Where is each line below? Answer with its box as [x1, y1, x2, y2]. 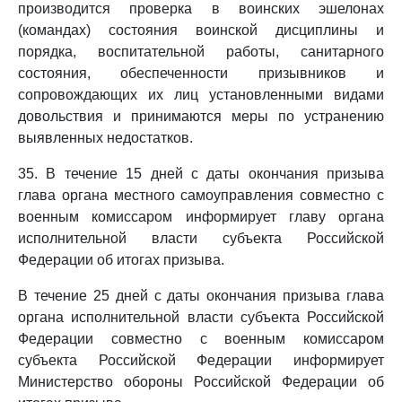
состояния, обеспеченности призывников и [18, 66, 384, 81]
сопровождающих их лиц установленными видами [18, 87, 384, 102]
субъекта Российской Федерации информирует [18, 353, 384, 368]
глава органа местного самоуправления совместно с [18, 188, 384, 203]
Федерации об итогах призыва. [18, 252, 224, 267]
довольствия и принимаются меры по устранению [18, 109, 384, 124]
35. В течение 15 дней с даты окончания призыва [18, 166, 384, 181]
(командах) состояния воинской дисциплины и [18, 22, 384, 38]
